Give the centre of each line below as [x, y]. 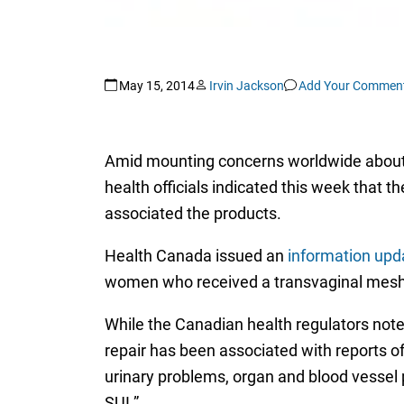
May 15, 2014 [156, 85]
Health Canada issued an [196, 256]
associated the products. [193, 214]
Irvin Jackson [246, 85]
